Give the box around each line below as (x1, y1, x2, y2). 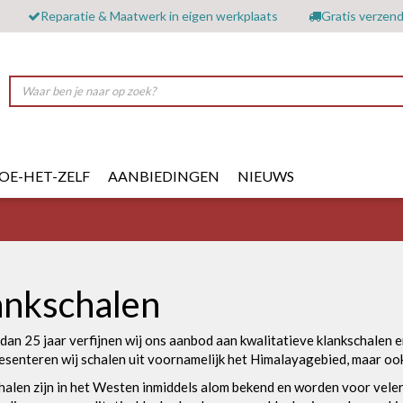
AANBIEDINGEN (108, 166, 219, 184)
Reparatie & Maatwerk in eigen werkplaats (40, 8, 278, 23)
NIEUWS (237, 166, 294, 184)
